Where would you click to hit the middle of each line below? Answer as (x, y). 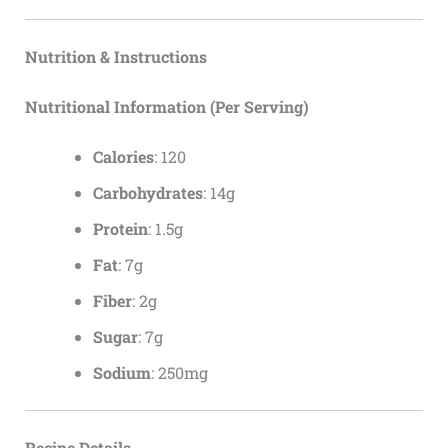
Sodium (121, 373)
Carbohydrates (147, 193)
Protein (120, 229)
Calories (123, 157)
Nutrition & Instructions (115, 57)
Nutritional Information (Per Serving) (166, 107)
